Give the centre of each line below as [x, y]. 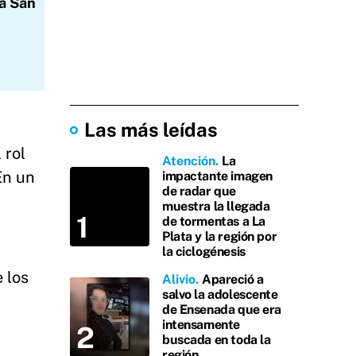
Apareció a [233, 279]
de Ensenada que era [222, 310]
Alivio [179, 279]
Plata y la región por [220, 236]
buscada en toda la [217, 340]
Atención [189, 161]
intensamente [201, 325]
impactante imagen [217, 176]
